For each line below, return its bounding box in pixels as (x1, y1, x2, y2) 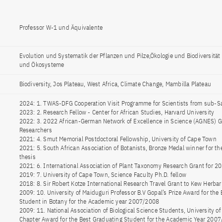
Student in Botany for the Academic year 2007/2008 (19, 197, 160, 206)
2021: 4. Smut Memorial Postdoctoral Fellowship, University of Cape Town (19, 135, 217, 143)
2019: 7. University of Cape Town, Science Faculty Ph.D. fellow (19, 170, 186, 179)
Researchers (19, 126, 52, 134)
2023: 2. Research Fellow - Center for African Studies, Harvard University (19, 108, 215, 116)
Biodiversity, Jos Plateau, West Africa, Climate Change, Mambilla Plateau (19, 80, 211, 88)
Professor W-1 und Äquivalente (19, 23, 103, 32)
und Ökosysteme (19, 60, 64, 69)
